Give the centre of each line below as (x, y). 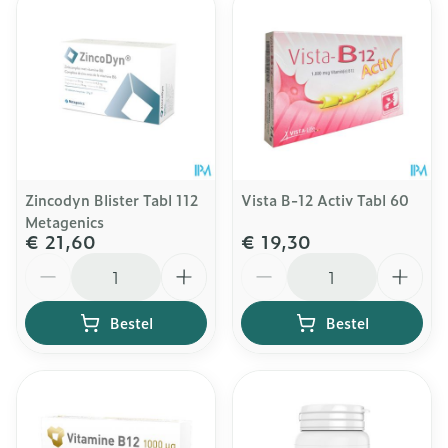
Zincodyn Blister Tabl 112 (111, 199)
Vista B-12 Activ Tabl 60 (325, 199)
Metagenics (64, 221)
